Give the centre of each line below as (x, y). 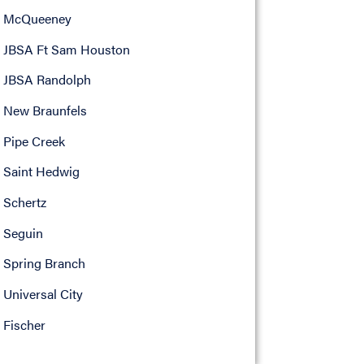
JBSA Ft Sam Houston (66, 49)
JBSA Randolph (47, 80)
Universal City (43, 294)
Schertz (24, 202)
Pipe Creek (34, 141)
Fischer (24, 324)
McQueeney (37, 18)
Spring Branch (44, 263)
